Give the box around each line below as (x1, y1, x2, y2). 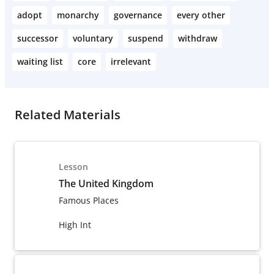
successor (17, 32, 58, 44)
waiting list (17, 56, 63, 67)
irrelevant (111, 56, 151, 67)
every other (177, 9, 225, 21)
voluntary (73, 32, 113, 44)
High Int (59, 219, 91, 231)
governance (114, 9, 162, 21)
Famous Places (59, 194, 119, 206)
